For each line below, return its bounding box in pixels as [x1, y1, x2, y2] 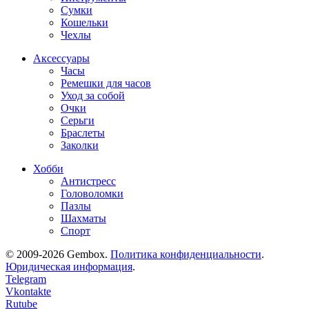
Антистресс [61, 175, 116, 187]
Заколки [61, 139, 99, 151]
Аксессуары [33, 52, 90, 64]
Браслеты [61, 126, 105, 139]
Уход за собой [61, 89, 125, 101]
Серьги [61, 114, 94, 126]
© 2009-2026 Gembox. [6, 248, 110, 260]
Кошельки [61, 16, 108, 28]
